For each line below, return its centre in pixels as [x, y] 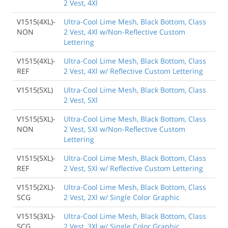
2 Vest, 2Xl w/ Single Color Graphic [122, 197]
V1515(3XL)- [36, 216]
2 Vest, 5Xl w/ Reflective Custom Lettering [133, 168]
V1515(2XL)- [36, 187]
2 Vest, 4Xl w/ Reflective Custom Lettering [133, 71]
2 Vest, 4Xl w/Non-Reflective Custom [124, 32]
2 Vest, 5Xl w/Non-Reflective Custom [124, 129]
